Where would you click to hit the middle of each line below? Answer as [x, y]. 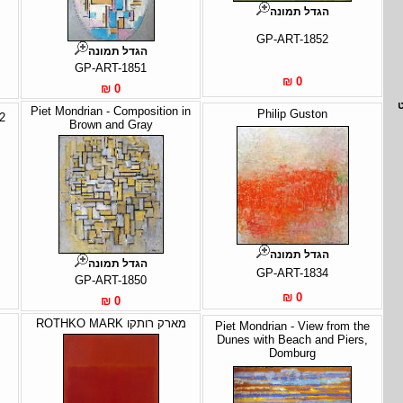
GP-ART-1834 [292, 273]
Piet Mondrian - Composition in [111, 111]
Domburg [292, 353]
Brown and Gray [111, 124]
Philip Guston [292, 113]
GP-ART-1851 [111, 67]
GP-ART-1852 [292, 39]
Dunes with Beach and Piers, [292, 339]
